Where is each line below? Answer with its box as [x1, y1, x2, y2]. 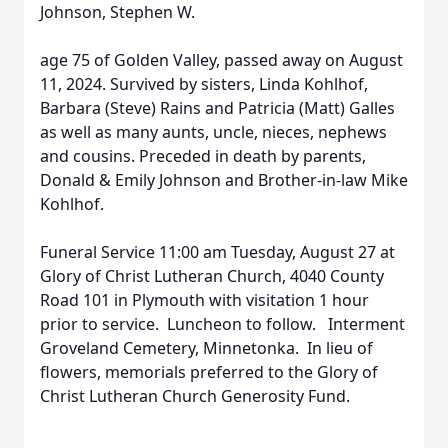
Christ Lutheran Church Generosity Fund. [40, 385, 350, 407]
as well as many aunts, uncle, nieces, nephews [40, 121, 387, 143]
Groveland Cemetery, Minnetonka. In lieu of [40, 337, 373, 359]
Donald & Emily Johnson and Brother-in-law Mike [40, 169, 408, 191]
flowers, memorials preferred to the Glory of [40, 361, 378, 383]
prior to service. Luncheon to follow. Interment [40, 313, 405, 335]
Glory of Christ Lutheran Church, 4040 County [40, 265, 384, 287]
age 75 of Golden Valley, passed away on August [40, 49, 403, 71]
